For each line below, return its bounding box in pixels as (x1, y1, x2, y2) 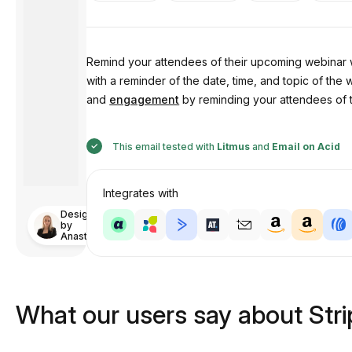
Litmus (217, 141, 251, 152)
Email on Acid (272, 141, 341, 152)
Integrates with (103, 186, 179, 200)
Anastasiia (60, 230, 108, 242)
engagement (109, 93, 180, 106)
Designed (60, 208, 106, 220)
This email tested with (110, 141, 218, 152)
